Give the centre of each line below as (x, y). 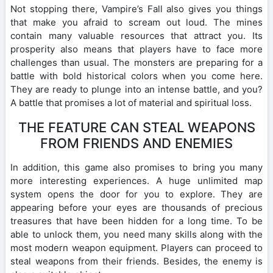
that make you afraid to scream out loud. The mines (136, 22)
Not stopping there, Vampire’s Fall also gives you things (136, 9)
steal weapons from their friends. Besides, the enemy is (136, 261)
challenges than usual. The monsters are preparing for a (136, 62)
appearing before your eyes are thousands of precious (136, 207)
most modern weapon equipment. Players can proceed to (136, 247)
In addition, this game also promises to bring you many (136, 167)
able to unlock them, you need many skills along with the (136, 234)
